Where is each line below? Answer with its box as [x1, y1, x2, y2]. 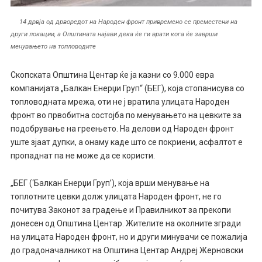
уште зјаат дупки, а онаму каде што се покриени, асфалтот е [10, 137, 243, 147]
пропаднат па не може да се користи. [10, 150, 155, 160]
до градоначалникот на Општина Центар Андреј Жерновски [10, 245, 243, 255]
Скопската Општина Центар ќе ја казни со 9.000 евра [10, 70, 214, 80]
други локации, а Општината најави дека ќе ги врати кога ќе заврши [10, 30, 218, 39]
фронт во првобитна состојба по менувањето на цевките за [10, 110, 242, 120]
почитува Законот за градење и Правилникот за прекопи [10, 205, 231, 215]
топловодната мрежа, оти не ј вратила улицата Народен [10, 96, 229, 106]
